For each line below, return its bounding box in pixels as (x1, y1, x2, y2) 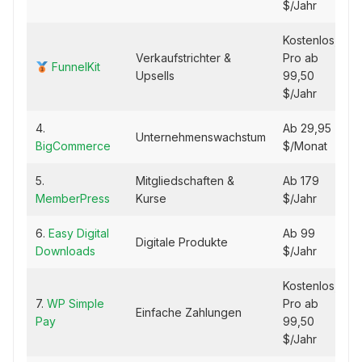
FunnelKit (51, 60, 100, 74)
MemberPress (36, 192, 110, 206)
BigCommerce (36, 139, 111, 154)
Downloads (36, 244, 95, 259)
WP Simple (47, 297, 104, 311)
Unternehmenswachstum (136, 130, 266, 145)
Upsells (136, 69, 175, 83)
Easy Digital (48, 226, 109, 241)
